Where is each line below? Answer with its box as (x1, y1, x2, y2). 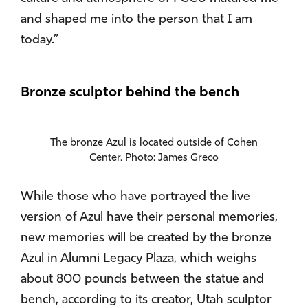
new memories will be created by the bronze (21, 232, 272, 245)
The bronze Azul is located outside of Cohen (50, 138, 258, 149)
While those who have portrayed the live (21, 190, 250, 204)
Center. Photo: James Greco (89, 153, 219, 164)
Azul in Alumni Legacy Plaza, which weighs (21, 252, 256, 266)
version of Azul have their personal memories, (21, 211, 278, 225)
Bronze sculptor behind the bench (21, 86, 239, 100)
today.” (21, 34, 58, 47)
